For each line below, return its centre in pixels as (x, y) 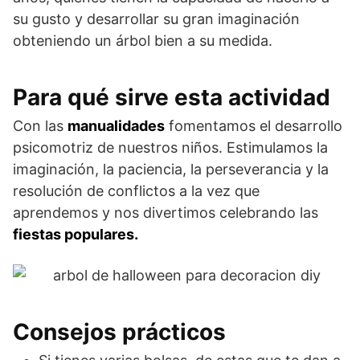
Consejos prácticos (119, 331)
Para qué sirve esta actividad (172, 97)
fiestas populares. (76, 234)
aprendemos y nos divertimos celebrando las (166, 212)
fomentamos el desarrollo (254, 125)
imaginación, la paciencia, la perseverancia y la (171, 169)
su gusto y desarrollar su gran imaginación (156, 18)
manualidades (116, 125)
